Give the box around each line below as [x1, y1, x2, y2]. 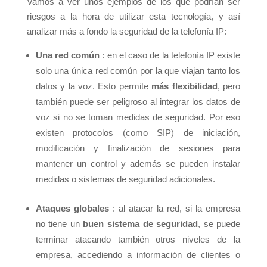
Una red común [35, 50, 100, 61]
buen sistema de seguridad [83, 219, 198, 229]
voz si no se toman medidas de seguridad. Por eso [35, 112, 241, 123]
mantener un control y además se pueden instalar [35, 159, 241, 169]
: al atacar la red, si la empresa [108, 203, 241, 214]
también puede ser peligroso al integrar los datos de [35, 97, 241, 107]
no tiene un [35, 219, 83, 229]
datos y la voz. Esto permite [35, 81, 148, 92]
